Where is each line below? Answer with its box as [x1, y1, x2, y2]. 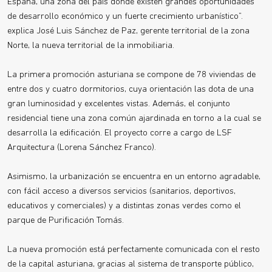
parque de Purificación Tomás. [7, 216, 124, 225]
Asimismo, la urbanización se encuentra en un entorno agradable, [7, 172, 260, 182]
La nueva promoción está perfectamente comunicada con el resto [7, 245, 260, 254]
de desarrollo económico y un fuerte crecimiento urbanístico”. [7, 12, 243, 21]
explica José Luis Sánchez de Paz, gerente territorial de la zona [7, 27, 250, 36]
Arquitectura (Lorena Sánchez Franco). [7, 143, 156, 152]
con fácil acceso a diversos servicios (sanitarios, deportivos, [7, 187, 236, 196]
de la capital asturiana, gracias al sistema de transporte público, [7, 260, 254, 269]
